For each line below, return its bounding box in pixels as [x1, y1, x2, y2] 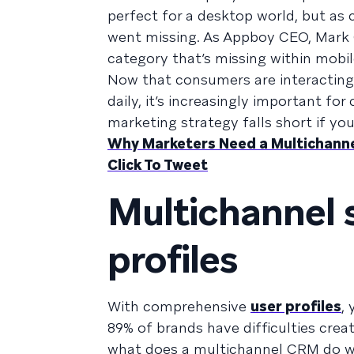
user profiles [250, 297, 341, 316]
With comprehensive [107, 297, 250, 316]
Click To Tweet [107, 156, 208, 175]
